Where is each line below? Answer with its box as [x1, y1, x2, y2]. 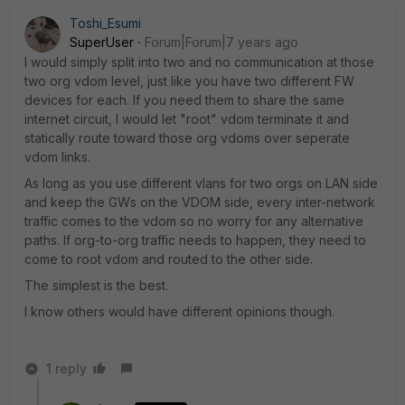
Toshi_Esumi [70, 15, 141, 31]
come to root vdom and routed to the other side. [24, 251, 313, 267]
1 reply [46, 361, 87, 376]
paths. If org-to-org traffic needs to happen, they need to [24, 232, 366, 248]
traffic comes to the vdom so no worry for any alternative [24, 213, 363, 229]
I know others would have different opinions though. [24, 304, 334, 319]
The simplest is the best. [24, 278, 168, 293]
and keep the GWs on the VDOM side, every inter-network [24, 194, 375, 210]
